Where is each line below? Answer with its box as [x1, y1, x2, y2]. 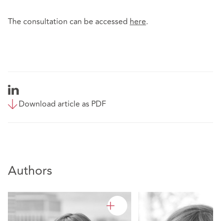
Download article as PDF [19, 98, 106, 110]
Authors [8, 161, 52, 181]
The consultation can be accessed [8, 15, 130, 28]
